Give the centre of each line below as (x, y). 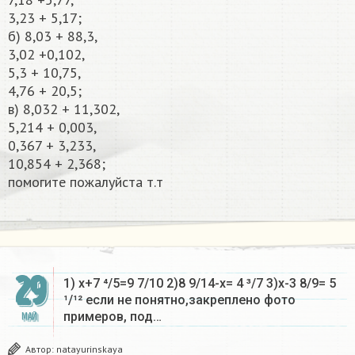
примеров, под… (113, 317)
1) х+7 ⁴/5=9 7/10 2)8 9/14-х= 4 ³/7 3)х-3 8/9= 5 (200, 284)
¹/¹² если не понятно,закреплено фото (179, 300)
